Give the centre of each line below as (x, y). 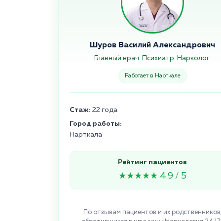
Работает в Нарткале (152, 76)
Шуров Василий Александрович (152, 46)
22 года (104, 110)
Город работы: (96, 124)
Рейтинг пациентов (152, 163)
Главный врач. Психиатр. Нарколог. (152, 58)
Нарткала (86, 135)
